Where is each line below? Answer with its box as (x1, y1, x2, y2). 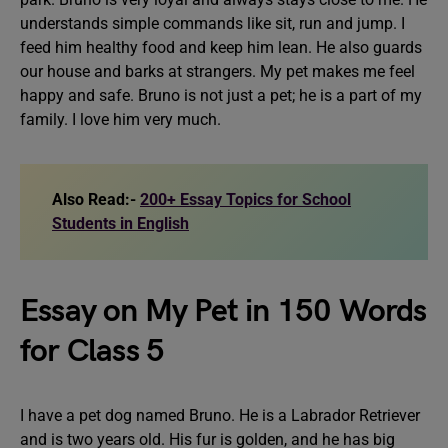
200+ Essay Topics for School (140, 190, 351, 209)
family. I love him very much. (20, 110, 225, 129)
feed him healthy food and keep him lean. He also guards (20, 38, 422, 57)
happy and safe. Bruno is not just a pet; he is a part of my (20, 86, 422, 105)
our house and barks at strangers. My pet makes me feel (20, 62, 415, 81)
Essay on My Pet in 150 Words (20, 292, 427, 331)
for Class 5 (20, 332, 165, 371)
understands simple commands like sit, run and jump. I (20, 14, 405, 33)
